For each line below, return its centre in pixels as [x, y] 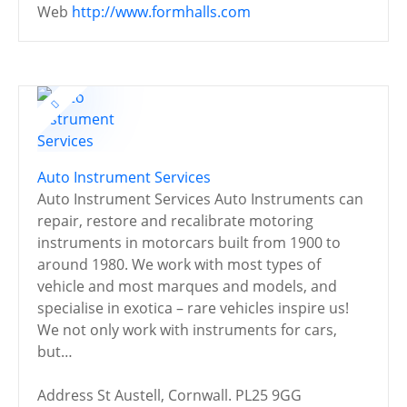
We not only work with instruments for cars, [187, 329]
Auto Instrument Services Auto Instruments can [200, 199]
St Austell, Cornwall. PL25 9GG [199, 395]
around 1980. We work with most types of [179, 264]
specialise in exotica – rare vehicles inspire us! [193, 308]
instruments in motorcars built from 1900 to [189, 242]
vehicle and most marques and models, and [187, 286]
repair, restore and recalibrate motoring [175, 220]
